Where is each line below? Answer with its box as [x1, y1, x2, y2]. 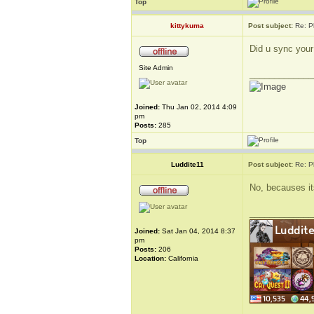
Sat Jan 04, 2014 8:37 [160, 227, 235, 235]
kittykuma [170, 22, 204, 29]
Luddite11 [170, 161, 204, 168]
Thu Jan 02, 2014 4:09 [160, 103, 237, 111]
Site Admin [139, 64, 173, 71]
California [166, 254, 198, 262]
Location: [135, 254, 166, 262]
